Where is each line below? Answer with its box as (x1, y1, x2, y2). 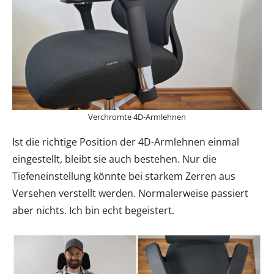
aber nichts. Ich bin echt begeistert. (12, 204, 174, 217)
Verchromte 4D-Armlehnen (88, 111, 186, 122)
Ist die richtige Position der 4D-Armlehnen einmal (12, 135, 239, 149)
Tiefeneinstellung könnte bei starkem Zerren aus (12, 169, 235, 183)
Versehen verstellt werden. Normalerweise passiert (12, 187, 248, 200)
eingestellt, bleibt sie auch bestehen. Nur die (12, 152, 217, 166)
